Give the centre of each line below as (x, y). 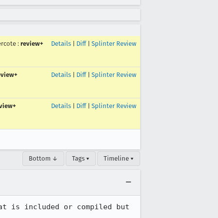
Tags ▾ (81, 158)
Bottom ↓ (43, 158)
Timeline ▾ (119, 158)
